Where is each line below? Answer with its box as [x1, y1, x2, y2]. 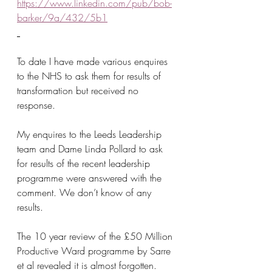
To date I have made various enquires [17, 55, 171, 68]
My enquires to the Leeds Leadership [17, 127, 165, 141]
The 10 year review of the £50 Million [17, 229, 175, 243]
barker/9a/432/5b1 [17, 11, 107, 24]
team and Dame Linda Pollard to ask [17, 142, 166, 155]
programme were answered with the [17, 171, 165, 185]
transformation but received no [17, 84, 141, 97]
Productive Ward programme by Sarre [17, 244, 174, 257]
